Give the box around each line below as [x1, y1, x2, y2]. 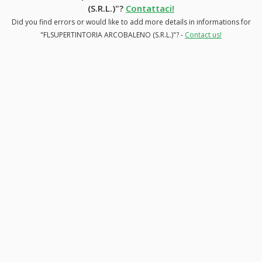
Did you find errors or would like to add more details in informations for [11, 16, 251, 27]
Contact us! [185, 29, 222, 40]
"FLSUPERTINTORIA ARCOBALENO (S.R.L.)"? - [40, 29, 185, 40]
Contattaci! [126, 2, 174, 14]
